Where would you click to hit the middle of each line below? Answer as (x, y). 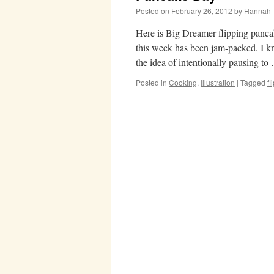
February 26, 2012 (202, 11)
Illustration (218, 82)
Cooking (183, 82)
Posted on (153, 11)
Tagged (253, 82)
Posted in (151, 82)
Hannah (257, 11)
